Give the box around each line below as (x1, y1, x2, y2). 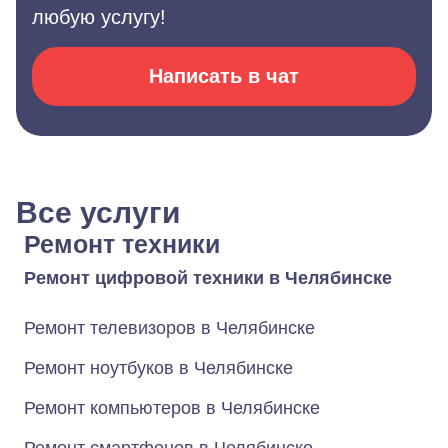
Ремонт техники (24, 230, 220, 258)
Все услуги (16, 196, 180, 229)
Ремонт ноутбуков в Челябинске (24, 358, 293, 378)
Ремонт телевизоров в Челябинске (24, 318, 315, 338)
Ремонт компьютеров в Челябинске (24, 398, 320, 418)
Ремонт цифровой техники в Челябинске (24, 268, 392, 288)
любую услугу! (32, 6, 166, 28)
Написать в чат (149, 65, 299, 87)
